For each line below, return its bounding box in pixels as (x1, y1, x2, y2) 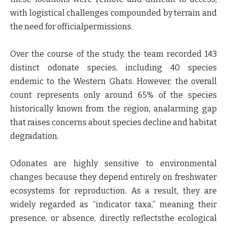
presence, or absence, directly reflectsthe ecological (10, 213, 217, 223)
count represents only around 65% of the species (10, 90, 217, 100)
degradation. (10, 131, 59, 141)
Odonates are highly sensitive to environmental (10, 159, 217, 168)
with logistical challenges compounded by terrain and (10, 8, 217, 18)
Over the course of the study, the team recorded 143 (10, 49, 217, 59)
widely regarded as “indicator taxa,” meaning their (10, 200, 217, 209)
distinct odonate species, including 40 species (10, 63, 217, 72)
